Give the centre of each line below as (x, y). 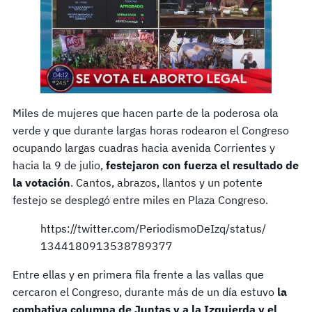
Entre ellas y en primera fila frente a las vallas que (138, 274)
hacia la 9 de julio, (59, 165)
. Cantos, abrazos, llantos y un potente (166, 182)
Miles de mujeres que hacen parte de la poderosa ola (146, 112)
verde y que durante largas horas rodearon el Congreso (151, 130)
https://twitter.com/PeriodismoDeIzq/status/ (153, 228)
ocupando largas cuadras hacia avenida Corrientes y (144, 147)
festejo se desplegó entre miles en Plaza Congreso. (140, 200)
